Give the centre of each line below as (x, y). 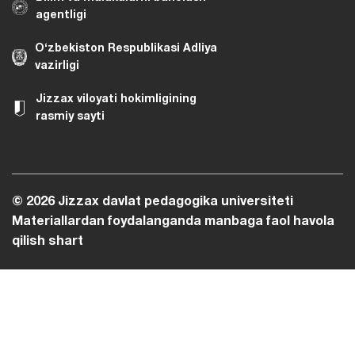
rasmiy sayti (70, 117)
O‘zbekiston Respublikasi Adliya (126, 49)
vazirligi (57, 67)
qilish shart (48, 241)
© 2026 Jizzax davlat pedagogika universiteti (153, 202)
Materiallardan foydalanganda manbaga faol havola (173, 221)
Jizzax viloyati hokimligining (116, 100)
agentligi (61, 16)
